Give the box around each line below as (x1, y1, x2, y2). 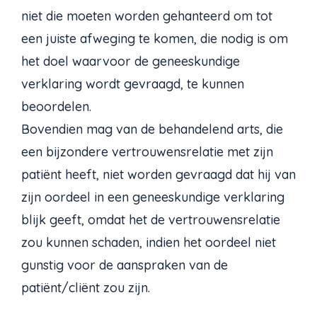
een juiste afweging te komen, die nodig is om (21, 30, 288, 47)
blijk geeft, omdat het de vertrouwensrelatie (21, 212, 280, 229)
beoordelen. (21, 98, 91, 115)
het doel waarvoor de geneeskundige (21, 53, 240, 70)
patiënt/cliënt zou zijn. (21, 279, 150, 296)
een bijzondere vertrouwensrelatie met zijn (21, 144, 273, 161)
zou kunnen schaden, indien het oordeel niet (21, 234, 276, 251)
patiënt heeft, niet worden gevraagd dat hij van (21, 166, 296, 183)
